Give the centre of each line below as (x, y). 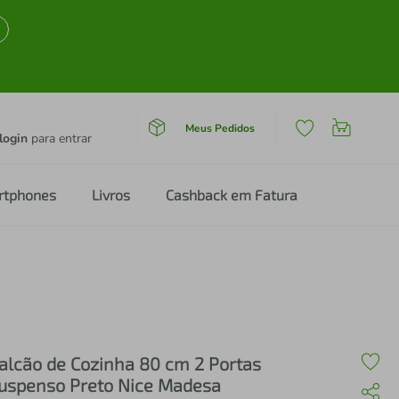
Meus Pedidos (220, 128)
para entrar (60, 138)
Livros (111, 195)
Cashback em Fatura (232, 195)
